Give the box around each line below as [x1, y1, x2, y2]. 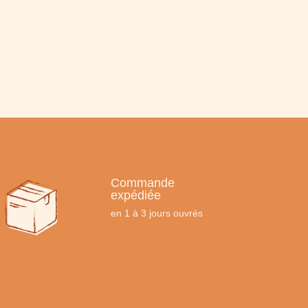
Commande [111, 176, 175, 190]
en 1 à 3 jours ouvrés [111, 208, 203, 219]
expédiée [111, 188, 162, 203]
